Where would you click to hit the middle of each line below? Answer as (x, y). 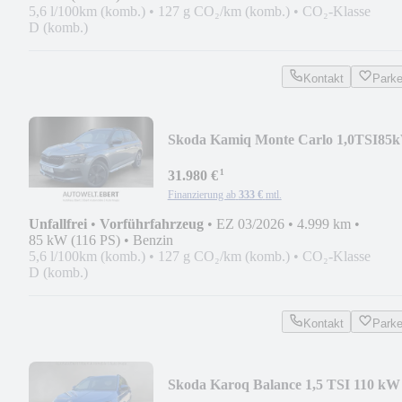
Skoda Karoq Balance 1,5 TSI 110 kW (284, 384)
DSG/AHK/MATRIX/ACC (250, 157)
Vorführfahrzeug (152, 223)
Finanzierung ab (201, 194)
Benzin (153, 240)
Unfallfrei (58, 223)
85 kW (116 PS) (74, 240)
